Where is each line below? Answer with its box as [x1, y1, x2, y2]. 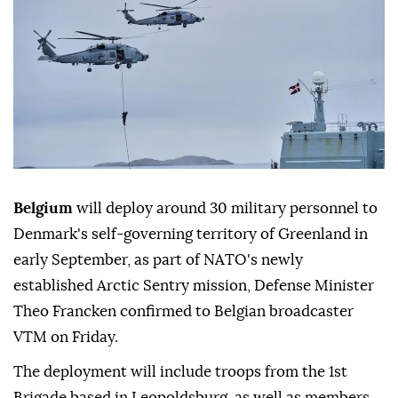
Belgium [13, 201, 73, 217]
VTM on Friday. [13, 330, 118, 346]
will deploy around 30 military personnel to [73, 201, 378, 217]
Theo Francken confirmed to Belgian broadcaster [13, 304, 354, 320]
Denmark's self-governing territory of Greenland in [13, 227, 368, 243]
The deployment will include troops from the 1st [13, 364, 347, 380]
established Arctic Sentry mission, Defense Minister [13, 278, 374, 294]
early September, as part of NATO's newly [13, 252, 303, 268]
